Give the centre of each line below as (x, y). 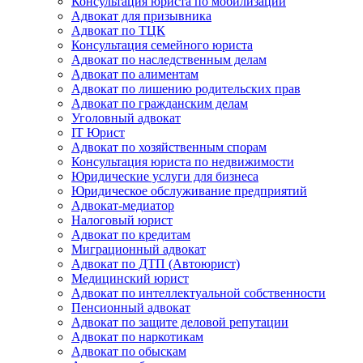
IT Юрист (98, 132)
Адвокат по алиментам (135, 74)
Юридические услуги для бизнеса (165, 176)
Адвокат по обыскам (129, 351)
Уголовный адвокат (126, 118)
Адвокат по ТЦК (118, 30)
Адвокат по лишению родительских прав (186, 89)
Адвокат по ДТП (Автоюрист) (156, 264)
